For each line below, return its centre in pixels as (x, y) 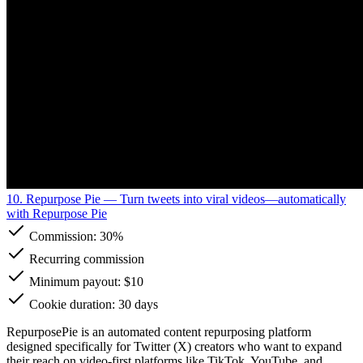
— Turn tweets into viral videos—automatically (223, 199)
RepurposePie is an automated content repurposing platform (159, 331)
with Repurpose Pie (57, 213)
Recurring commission (85, 258)
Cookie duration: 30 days (92, 304)
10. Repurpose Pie (53, 199)
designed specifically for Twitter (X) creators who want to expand (174, 346)
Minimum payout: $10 (85, 281)
